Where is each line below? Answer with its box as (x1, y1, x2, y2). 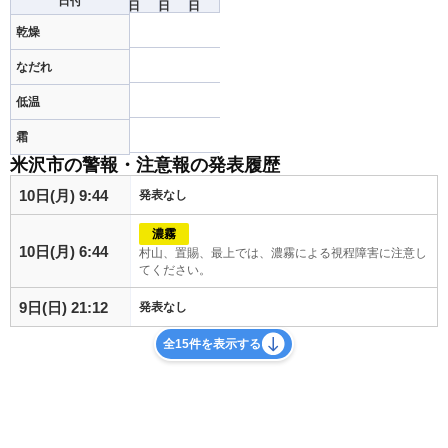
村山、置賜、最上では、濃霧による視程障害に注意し (139, 246, 427, 260)
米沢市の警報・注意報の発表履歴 (10, 155, 280, 175)
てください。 (139, 263, 211, 277)
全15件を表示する (163, 337, 261, 351)
